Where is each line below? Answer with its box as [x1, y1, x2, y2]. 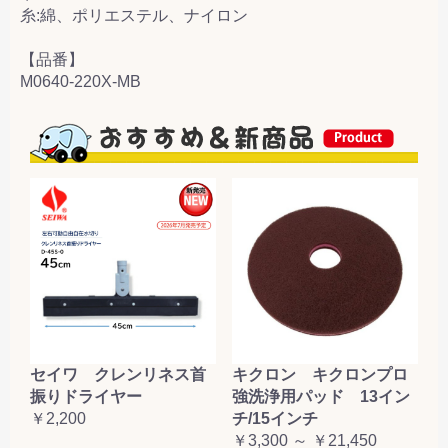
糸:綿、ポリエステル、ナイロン [20, 7, 248, 25]
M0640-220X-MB [20, 73, 141, 91]
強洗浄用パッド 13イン [232, 388, 410, 406]
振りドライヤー [30, 388, 142, 406]
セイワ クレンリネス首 [30, 366, 206, 384]
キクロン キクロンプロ [232, 366, 408, 384]
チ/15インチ [232, 410, 318, 428]
